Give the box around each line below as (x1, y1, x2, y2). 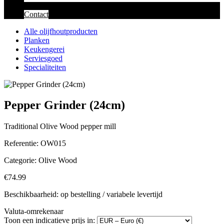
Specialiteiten (24, 62, 66, 71)
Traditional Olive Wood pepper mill (4, 122, 116, 131)
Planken (24, 35, 49, 44)
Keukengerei (24, 44, 64, 53)
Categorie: (4, 156, 36, 165)
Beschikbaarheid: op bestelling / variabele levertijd (4, 190, 162, 199)
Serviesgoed (24, 53, 62, 62)
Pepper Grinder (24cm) (4, 98, 125, 112)
